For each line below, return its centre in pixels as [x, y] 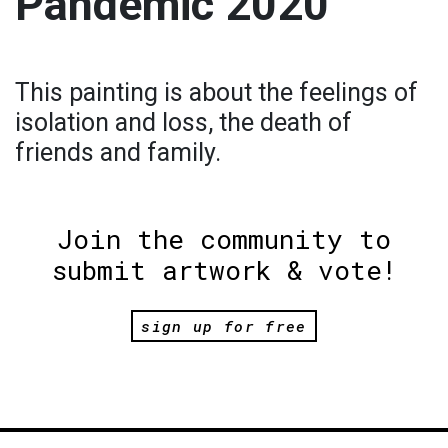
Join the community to [224, 238]
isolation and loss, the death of [183, 122]
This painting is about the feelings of [216, 92]
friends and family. [118, 152]
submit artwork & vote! [224, 269]
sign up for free [224, 325]
